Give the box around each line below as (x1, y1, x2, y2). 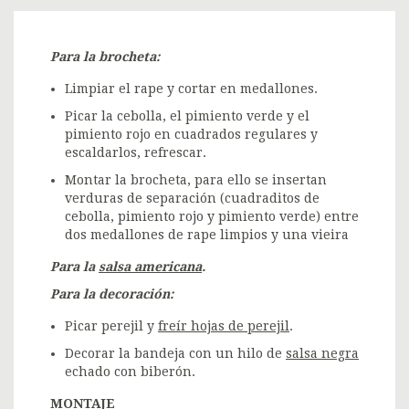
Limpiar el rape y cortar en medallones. (65, 81, 318, 96)
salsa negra (286, 346, 359, 361)
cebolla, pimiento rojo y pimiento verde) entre (65, 209, 359, 224)
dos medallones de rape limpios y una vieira (65, 227, 352, 242)
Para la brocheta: (50, 49, 160, 64)
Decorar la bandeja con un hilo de (65, 346, 286, 361)
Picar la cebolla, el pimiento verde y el (65, 109, 309, 123)
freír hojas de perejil (158, 319, 289, 333)
